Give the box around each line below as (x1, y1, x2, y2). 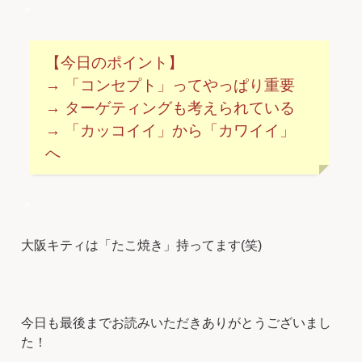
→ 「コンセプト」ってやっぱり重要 (45, 76, 296, 94)
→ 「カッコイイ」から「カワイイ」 (45, 121, 296, 139)
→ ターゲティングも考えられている (45, 99, 296, 116)
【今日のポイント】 (45, 53, 184, 71)
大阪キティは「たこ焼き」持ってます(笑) (21, 238, 263, 252)
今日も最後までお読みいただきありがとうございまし (21, 315, 332, 330)
